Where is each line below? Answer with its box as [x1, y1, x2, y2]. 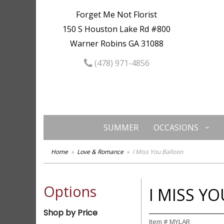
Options [43, 181, 96, 201]
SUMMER [103, 122, 138, 133]
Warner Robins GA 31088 [69, 38, 163, 49]
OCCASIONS [153, 122, 198, 133]
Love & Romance [77, 147, 123, 156]
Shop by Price [43, 207, 97, 218]
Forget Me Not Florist [76, 9, 157, 20]
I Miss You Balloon [132, 147, 183, 156]
